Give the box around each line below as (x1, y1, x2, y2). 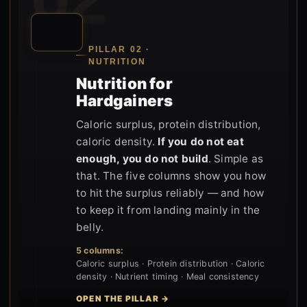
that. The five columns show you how (76, 169, 266, 182)
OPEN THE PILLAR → (76, 293, 170, 304)
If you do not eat (158, 134, 244, 148)
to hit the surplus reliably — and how (76, 186, 265, 199)
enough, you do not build (76, 151, 208, 165)
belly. (76, 220, 104, 234)
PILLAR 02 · (88, 45, 150, 53)
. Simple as (208, 151, 264, 165)
